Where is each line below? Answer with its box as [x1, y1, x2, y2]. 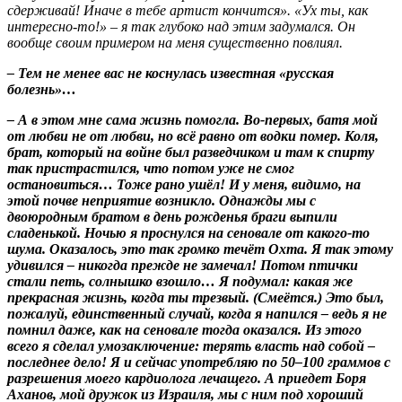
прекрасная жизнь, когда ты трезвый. [7, 289, 253, 305]
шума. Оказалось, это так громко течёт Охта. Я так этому [7, 240, 393, 257]
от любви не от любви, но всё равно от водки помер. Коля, [7, 127, 379, 144]
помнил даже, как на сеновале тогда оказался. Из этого [7, 321, 362, 337]
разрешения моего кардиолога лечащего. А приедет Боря [7, 370, 366, 386]
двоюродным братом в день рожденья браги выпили [7, 208, 337, 224]
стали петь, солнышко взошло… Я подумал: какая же [7, 273, 353, 289]
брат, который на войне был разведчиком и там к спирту [7, 144, 374, 160]
